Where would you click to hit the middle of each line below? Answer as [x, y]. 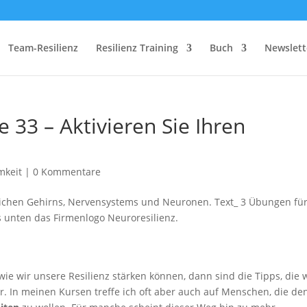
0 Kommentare [67, 172]
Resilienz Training [137, 48]
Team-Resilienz [43, 48]
